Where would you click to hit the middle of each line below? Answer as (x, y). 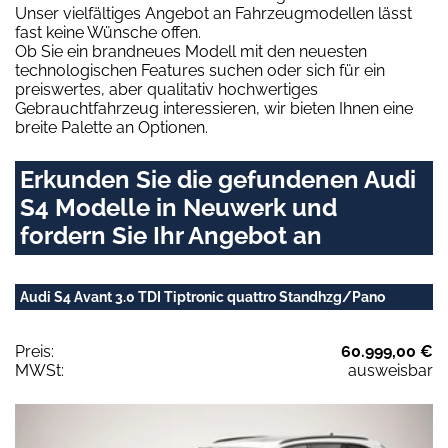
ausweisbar (390, 371)
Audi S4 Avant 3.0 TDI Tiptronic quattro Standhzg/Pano (202, 297)
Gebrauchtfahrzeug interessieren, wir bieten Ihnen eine (214, 109)
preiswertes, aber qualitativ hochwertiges (166, 90)
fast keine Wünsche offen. (108, 33)
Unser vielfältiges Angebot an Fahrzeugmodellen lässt (213, 14)
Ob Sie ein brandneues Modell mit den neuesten (191, 52)
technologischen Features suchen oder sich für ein (200, 71)
